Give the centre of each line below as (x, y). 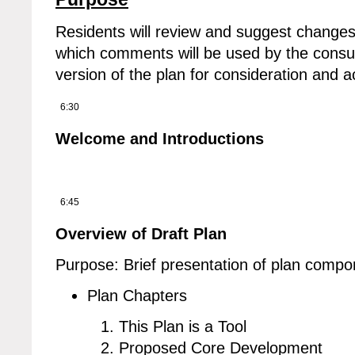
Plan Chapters (137, 296)
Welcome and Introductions (160, 139)
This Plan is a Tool (183, 327)
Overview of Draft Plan (141, 234)
